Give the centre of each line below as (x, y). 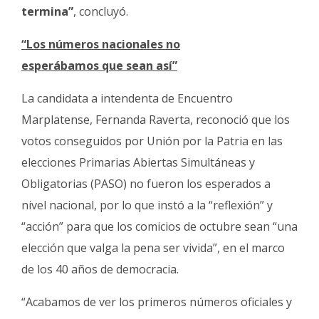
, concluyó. (101, 11)
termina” (47, 11)
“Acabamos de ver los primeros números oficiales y (157, 302)
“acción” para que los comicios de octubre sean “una (159, 226)
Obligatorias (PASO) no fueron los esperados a (146, 183)
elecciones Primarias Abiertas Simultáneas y (138, 162)
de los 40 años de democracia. (100, 269)
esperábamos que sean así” (99, 65)
